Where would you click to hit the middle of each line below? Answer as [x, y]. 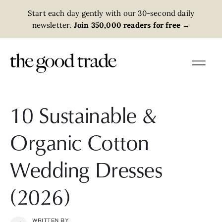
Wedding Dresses [86, 169]
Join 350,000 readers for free [126, 25]
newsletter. [52, 25]
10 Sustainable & [83, 114]
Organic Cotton [80, 142]
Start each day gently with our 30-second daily [111, 13]
